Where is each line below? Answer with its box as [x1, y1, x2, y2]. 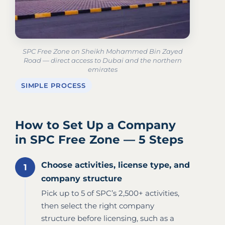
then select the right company [41, 200, 154, 210]
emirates [87, 65, 118, 73]
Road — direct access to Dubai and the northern [23, 56, 182, 64]
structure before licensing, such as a [41, 213, 174, 223]
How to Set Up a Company [15, 118, 176, 132]
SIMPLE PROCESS [21, 81, 86, 89]
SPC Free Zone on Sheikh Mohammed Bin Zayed [22, 47, 183, 55]
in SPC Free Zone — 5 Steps [15, 132, 183, 147]
